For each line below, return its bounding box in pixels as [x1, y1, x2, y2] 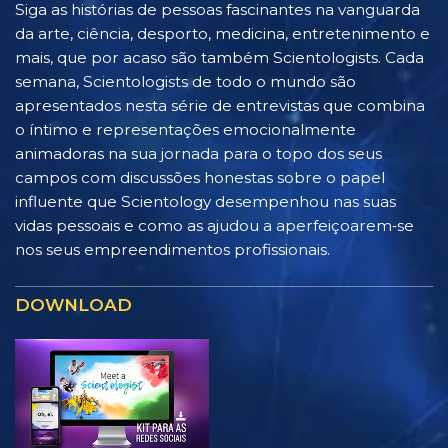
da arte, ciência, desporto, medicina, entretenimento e [15, 23, 430, 43]
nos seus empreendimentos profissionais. [15, 239, 330, 259]
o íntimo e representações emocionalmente [15, 119, 356, 139]
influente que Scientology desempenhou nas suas [15, 191, 396, 211]
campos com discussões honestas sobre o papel [15, 167, 385, 187]
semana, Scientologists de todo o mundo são [15, 71, 356, 91]
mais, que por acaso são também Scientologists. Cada [15, 47, 424, 67]
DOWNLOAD [15, 294, 132, 315]
